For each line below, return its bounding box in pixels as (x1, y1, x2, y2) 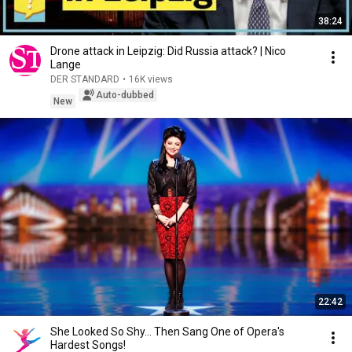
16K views (129, 74, 173, 85)
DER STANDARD (50, 74, 119, 85)
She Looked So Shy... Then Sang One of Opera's (50, 325, 284, 338)
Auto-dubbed (96, 90, 154, 101)
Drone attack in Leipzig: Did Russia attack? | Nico (50, 45, 286, 57)
